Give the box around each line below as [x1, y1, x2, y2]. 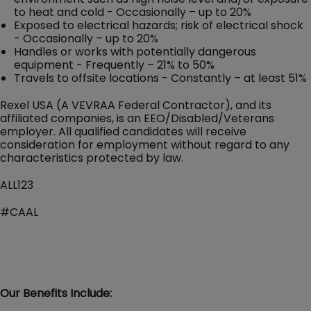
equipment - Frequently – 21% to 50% [14, 56, 215, 73]
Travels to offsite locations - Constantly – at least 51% [14, 69, 307, 86]
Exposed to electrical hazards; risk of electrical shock [14, 17, 303, 33]
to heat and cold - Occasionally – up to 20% [14, 3, 251, 20]
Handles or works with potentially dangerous [14, 43, 256, 60]
